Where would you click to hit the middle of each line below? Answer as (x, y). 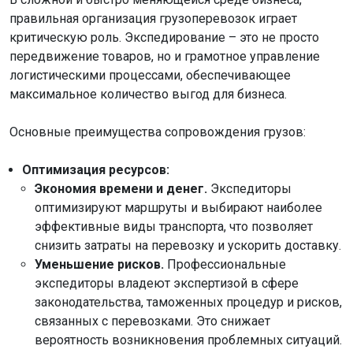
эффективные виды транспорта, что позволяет (174, 227)
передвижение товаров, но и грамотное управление (165, 56)
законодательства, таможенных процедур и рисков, (188, 302)
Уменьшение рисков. (99, 264)
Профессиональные (225, 264)
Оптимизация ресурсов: (96, 170)
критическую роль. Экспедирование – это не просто (164, 37)
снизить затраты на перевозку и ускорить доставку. (188, 245)
